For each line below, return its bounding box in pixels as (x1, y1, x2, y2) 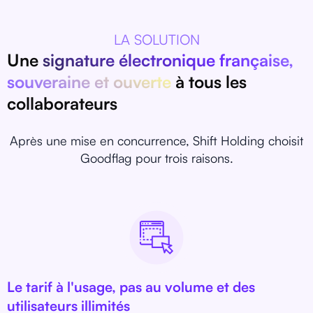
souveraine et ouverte (7, 71, 171, 92)
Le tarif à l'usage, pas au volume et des (7, 277, 255, 296)
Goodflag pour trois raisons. (80, 150, 233, 166)
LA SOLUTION (113, 30, 200, 48)
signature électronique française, (43, 49, 293, 71)
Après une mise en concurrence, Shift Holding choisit (10, 132, 303, 148)
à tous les (171, 71, 247, 92)
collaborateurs (7, 92, 117, 114)
